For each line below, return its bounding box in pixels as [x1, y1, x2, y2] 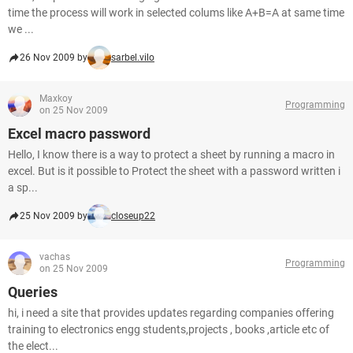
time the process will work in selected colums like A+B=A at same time [8, 6, 344, 19]
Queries [8, 284, 58, 300]
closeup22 [111, 210, 155, 221]
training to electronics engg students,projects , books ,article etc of [8, 323, 329, 336]
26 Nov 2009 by [20, 52, 87, 63]
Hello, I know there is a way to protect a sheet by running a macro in [8, 148, 335, 161]
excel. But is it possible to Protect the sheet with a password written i [8, 165, 340, 177]
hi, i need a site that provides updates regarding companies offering [8, 307, 334, 319]
